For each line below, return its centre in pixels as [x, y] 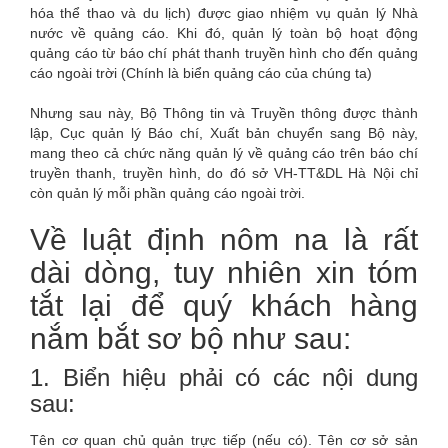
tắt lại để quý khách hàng [224, 306]
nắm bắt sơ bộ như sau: [190, 339]
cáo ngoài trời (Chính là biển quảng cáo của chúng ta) [201, 73]
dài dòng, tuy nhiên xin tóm [224, 273]
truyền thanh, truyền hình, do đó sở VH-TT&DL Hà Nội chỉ [224, 173]
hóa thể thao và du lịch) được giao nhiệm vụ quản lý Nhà [224, 13]
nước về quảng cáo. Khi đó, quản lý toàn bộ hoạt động [224, 33]
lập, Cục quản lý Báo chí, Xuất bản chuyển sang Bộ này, [224, 133]
